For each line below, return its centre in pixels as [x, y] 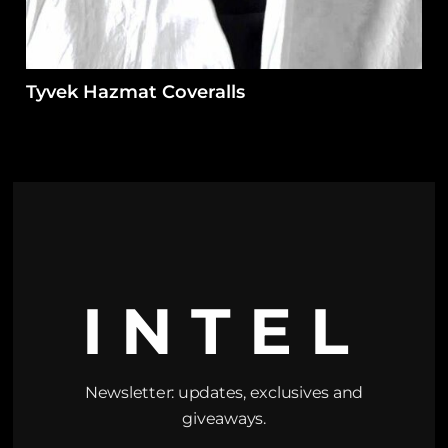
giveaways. [224, 418]
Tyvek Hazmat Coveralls [136, 91]
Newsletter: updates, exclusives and [224, 392]
